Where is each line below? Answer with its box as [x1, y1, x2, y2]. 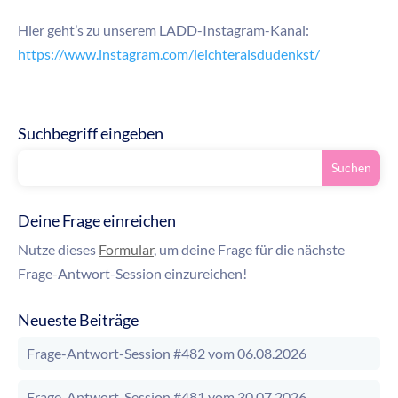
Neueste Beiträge [18, 309, 139, 330]
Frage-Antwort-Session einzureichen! [18, 264, 247, 282]
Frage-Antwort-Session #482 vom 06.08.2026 [27, 344, 306, 362]
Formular [99, 240, 154, 258]
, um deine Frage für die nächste [154, 240, 345, 258]
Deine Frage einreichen [18, 210, 176, 230]
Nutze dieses [18, 240, 99, 258]
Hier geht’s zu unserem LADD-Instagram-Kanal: [18, 20, 309, 38]
